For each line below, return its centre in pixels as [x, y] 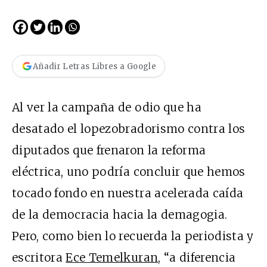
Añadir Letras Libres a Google [94, 66]
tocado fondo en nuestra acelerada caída [128, 193]
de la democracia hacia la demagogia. [120, 215]
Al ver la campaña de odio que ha [107, 108]
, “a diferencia [197, 258]
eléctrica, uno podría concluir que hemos [129, 172]
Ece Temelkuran [112, 258]
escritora [39, 258]
